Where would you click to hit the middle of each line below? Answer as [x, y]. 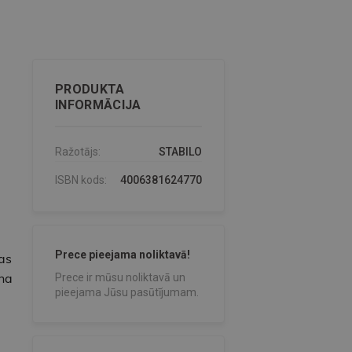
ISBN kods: [81, 180]
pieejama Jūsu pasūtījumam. [126, 293]
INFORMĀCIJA [98, 105]
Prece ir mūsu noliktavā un [120, 278]
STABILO [180, 152]
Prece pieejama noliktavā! [122, 255]
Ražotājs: [77, 152]
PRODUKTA [90, 90]
